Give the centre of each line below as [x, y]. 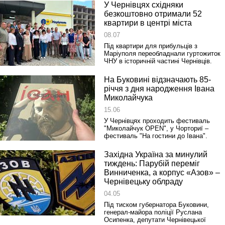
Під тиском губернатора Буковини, [156, 205]
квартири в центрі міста [148, 23]
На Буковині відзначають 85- [157, 80]
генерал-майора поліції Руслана [153, 212]
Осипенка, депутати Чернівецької [155, 220]
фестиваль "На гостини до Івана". [156, 136]
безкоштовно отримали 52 [153, 14]
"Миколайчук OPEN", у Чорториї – [156, 128]
